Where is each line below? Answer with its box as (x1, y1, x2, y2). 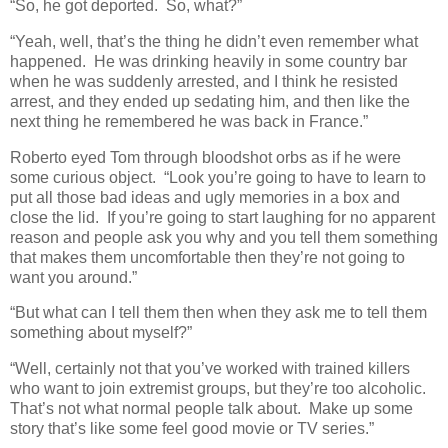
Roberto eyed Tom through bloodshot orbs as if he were (10, 148, 401, 166)
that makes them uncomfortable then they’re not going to (10, 248, 405, 266)
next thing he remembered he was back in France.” (10, 112, 368, 130)
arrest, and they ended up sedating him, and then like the (10, 92, 410, 110)
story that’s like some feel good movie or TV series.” (10, 420, 374, 438)
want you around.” (10, 268, 137, 286)
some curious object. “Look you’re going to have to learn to (10, 168, 426, 186)
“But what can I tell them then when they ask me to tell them (10, 304, 427, 322)
